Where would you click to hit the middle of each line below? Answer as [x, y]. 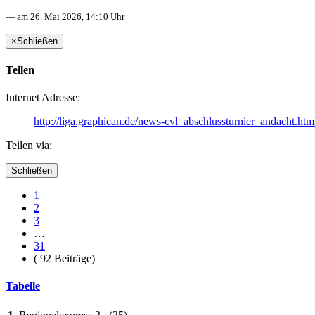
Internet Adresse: [43, 97]
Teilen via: [29, 145]
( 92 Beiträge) [64, 258]
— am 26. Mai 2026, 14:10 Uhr [65, 17]
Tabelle [23, 286]
